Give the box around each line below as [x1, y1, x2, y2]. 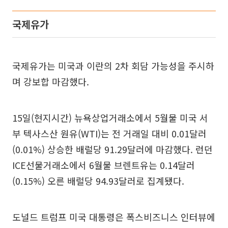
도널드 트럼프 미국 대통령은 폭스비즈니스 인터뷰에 [12, 210, 215, 224]
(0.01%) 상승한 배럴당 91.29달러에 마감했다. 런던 [12, 142, 213, 156]
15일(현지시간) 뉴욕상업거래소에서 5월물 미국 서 [12, 111, 208, 125]
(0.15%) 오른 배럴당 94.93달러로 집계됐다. [12, 174, 184, 188]
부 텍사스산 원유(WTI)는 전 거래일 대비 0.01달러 [12, 127, 207, 140]
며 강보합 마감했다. [12, 75, 89, 89]
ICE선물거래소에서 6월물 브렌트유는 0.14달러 [12, 158, 195, 172]
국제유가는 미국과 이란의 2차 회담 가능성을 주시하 [12, 59, 214, 73]
